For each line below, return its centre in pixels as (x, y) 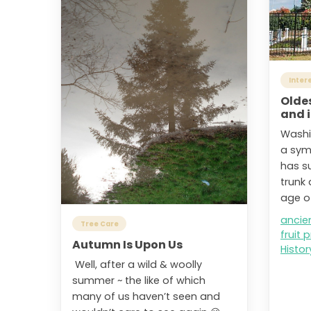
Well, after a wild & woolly (137, 264)
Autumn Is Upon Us (127, 244)
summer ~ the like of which (139, 280)
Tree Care (99, 224)
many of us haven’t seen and (146, 296)
